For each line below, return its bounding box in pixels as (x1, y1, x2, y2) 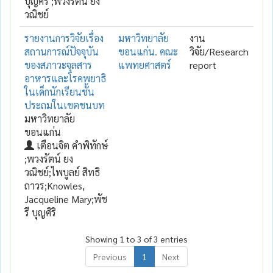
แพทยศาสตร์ (118, 58, 171, 71)
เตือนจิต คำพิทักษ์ (34, 138, 108, 152)
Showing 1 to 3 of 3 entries (85, 233, 188, 244)
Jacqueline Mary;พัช (24, 192, 107, 205)
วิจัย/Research (190, 44, 249, 58)
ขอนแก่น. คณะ (118, 44, 178, 58)
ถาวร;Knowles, (24, 179, 85, 192)
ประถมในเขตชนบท (24, 98, 105, 112)
